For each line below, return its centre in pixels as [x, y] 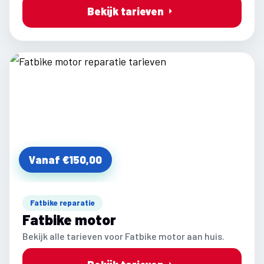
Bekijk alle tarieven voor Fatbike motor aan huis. [123, 236]
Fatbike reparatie [62, 202]
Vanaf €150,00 [65, 159]
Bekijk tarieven [126, 11]
